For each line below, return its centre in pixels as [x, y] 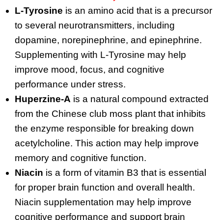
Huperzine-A [43, 99]
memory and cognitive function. [81, 158]
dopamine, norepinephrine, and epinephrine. [108, 40]
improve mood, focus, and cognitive [90, 69]
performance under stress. [70, 84]
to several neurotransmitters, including [95, 25]
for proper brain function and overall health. [105, 187]
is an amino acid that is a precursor [137, 10]
